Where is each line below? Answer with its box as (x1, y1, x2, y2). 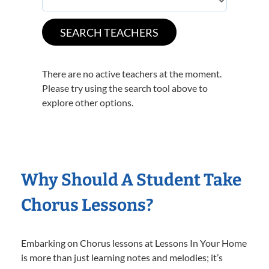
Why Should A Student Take (21, 170, 241, 190)
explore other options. (42, 97, 133, 109)
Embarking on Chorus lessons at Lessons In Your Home (21, 237, 247, 249)
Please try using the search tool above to (42, 82, 208, 94)
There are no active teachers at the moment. (42, 68, 222, 80)
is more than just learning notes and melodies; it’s (21, 252, 223, 264)
